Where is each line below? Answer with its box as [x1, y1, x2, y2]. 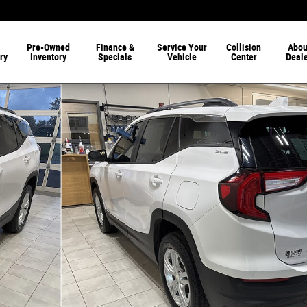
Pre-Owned [27, 42, 71, 53]
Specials [98, 51, 132, 62]
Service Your [156, 42, 207, 53]
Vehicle [167, 51, 197, 62]
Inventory [30, 51, 67, 62]
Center [230, 51, 257, 62]
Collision [226, 42, 262, 53]
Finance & [95, 42, 134, 53]
